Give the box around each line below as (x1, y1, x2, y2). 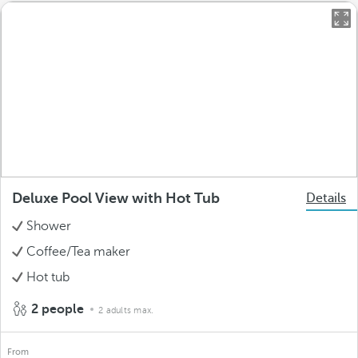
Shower (26, 219, 71, 233)
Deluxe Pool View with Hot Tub (12, 190, 220, 206)
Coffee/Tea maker (26, 245, 130, 259)
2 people (28, 302, 87, 316)
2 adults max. (98, 305, 154, 316)
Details (306, 191, 346, 205)
